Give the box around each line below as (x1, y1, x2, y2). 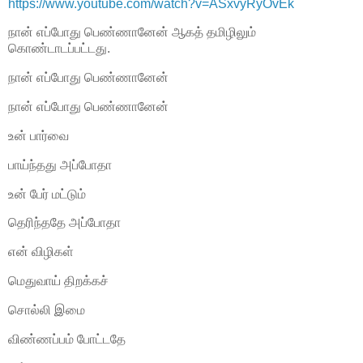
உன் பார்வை (8, 128, 69, 143)
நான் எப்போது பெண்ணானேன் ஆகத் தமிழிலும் (8, 25, 256, 40)
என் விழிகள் (8, 245, 74, 259)
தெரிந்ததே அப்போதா (8, 216, 121, 230)
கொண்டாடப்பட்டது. (8, 41, 110, 56)
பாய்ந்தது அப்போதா (8, 157, 112, 172)
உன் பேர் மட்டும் (8, 186, 86, 201)
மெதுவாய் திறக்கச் (8, 274, 109, 288)
